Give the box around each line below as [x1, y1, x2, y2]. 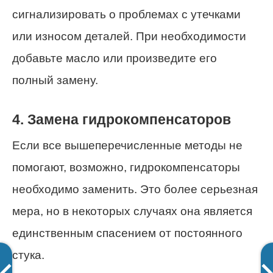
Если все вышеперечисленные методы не [12, 138, 243, 152]
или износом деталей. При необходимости [12, 30, 246, 43]
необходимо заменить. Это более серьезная [12, 182, 258, 196]
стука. [12, 248, 44, 261]
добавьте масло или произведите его [12, 52, 217, 65]
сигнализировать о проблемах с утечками [12, 8, 241, 21]
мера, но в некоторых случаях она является [12, 204, 252, 218]
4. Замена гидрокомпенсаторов [12, 112, 231, 128]
